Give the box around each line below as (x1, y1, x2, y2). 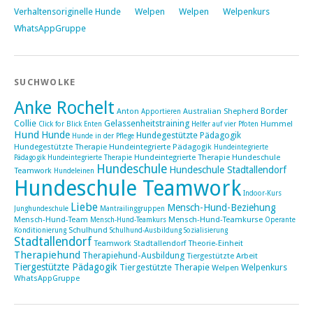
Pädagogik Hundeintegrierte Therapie (14, 153, 132, 161)
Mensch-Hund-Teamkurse (168, 214, 263, 224)
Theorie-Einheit (188, 238, 243, 248)
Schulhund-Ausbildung (110, 226, 182, 234)
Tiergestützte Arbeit (187, 251, 258, 261)
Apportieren (141, 107, 181, 115)
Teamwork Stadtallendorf (94, 238, 186, 248)
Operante (265, 215, 296, 224)
